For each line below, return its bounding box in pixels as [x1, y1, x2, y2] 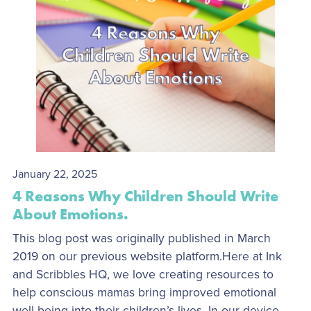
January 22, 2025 [12, 167, 97, 181]
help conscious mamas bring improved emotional [12, 285, 276, 300]
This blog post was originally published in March [12, 230, 271, 246]
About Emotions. [12, 203, 128, 224]
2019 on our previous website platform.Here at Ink [12, 249, 282, 264]
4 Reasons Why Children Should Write [12, 185, 278, 206]
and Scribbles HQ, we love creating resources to [12, 267, 274, 282]
